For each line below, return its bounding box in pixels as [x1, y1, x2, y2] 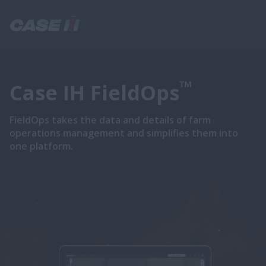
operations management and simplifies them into [9, 126, 238, 140]
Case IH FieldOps [9, 79, 179, 106]
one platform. [9, 140, 73, 153]
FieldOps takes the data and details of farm [9, 113, 211, 126]
